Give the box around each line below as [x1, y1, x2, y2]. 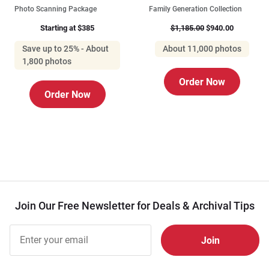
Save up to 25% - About [22, 44, 109, 54]
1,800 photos [22, 56, 71, 67]
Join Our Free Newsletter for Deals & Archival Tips [14, 199, 255, 213]
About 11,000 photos [162, 44, 241, 54]
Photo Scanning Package [14, 5, 97, 14]
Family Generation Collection [149, 5, 242, 14]
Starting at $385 [40, 23, 94, 33]
